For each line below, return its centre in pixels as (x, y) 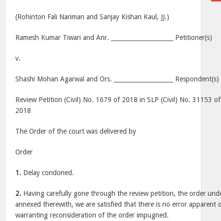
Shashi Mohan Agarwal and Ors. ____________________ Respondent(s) (117, 79)
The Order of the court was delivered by (76, 131)
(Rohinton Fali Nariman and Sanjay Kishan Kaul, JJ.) (92, 17)
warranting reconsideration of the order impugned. (92, 215)
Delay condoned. (48, 173)
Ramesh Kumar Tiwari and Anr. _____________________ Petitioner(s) (114, 37)
